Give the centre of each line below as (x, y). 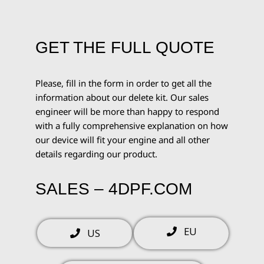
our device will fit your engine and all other (123, 140)
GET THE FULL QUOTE (125, 47)
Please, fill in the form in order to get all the (123, 83)
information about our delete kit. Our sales (122, 97)
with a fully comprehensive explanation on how (132, 126)
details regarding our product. (96, 154)
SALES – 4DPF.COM (114, 189)
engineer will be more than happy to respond (127, 111)
